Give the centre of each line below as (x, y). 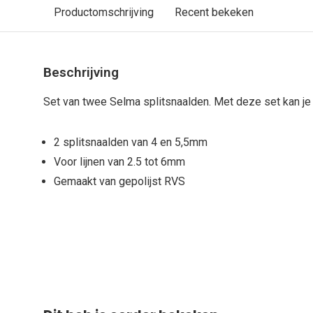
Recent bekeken (214, 12)
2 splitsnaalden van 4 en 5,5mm (131, 142)
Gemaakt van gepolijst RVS (119, 181)
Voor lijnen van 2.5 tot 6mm (119, 162)
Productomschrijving (104, 12)
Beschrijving (81, 72)
